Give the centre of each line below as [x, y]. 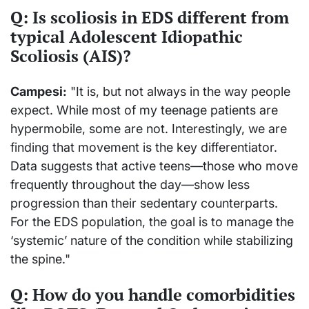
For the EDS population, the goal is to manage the [152, 222]
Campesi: [39, 92]
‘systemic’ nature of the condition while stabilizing [152, 241]
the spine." [40, 259]
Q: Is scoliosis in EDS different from [150, 18]
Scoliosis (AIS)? [71, 56]
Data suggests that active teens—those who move [154, 166]
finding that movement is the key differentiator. [144, 148]
